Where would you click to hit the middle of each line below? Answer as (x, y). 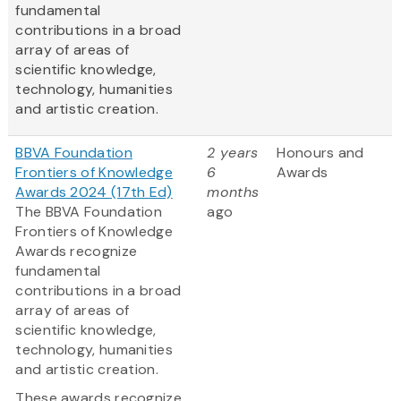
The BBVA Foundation (89, 212)
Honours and (320, 153)
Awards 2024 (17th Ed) (94, 192)
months (233, 192)
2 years (233, 153)
